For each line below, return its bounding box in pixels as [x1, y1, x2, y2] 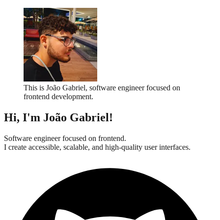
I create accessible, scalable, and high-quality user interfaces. [4, 142, 191, 151]
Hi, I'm [4, 110, 40, 124]
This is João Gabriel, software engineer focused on [24, 83, 180, 92]
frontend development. [24, 92, 93, 101]
